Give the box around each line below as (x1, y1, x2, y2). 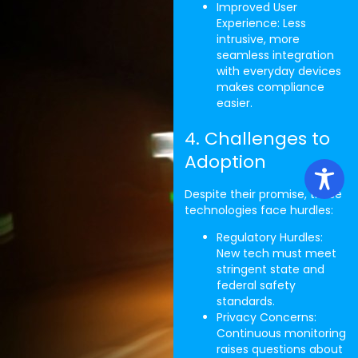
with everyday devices (216, 63, 341, 79)
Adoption (184, 149, 266, 174)
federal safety (216, 277, 296, 294)
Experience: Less (216, 15, 306, 31)
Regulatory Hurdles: (216, 229, 323, 246)
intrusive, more (216, 31, 300, 47)
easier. (216, 95, 253, 111)
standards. (216, 293, 275, 310)
